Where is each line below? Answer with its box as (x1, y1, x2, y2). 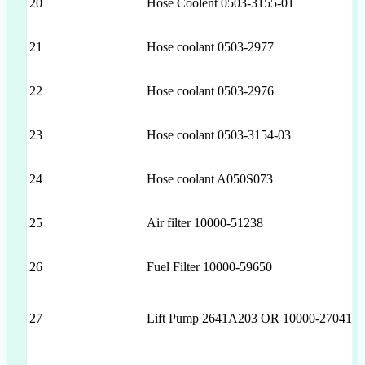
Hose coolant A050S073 (147, 172, 273, 187)
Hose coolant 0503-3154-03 (147, 128, 291, 143)
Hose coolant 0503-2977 (147, 40, 274, 55)
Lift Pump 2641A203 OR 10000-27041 (147, 311, 352, 326)
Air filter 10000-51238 (147, 216, 263, 231)
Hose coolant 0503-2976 (147, 84, 274, 99)
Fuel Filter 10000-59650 (147, 260, 272, 275)
